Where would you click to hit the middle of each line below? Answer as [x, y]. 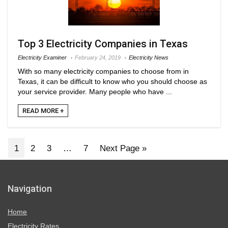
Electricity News [149, 57]
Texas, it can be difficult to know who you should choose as [112, 81]
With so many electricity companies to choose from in [103, 71]
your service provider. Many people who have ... [95, 91]
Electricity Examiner [42, 57]
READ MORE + [43, 110]
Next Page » [123, 148]
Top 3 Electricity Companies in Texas [103, 44]
